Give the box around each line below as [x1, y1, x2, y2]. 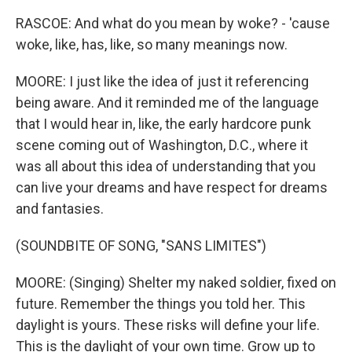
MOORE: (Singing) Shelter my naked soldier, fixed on [16, 274, 336, 291]
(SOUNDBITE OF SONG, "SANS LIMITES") [16, 237, 266, 254]
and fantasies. [16, 200, 104, 217]
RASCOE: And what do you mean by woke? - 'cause [16, 15, 330, 31]
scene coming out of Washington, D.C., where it [16, 137, 308, 153]
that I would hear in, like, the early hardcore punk [16, 115, 311, 132]
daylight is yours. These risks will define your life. [16, 317, 320, 333]
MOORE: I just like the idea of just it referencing [16, 73, 309, 90]
